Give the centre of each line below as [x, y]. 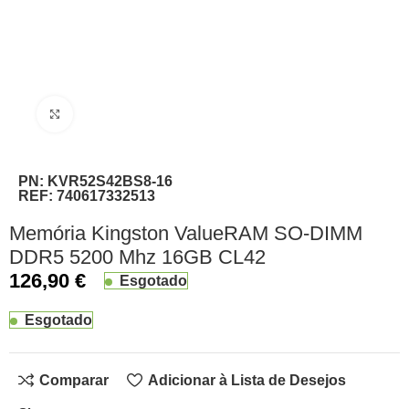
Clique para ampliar [129, 114]
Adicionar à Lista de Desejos [246, 380]
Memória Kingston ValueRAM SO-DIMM [186, 233]
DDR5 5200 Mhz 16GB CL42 [138, 257]
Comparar [74, 380]
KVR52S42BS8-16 [110, 181]
